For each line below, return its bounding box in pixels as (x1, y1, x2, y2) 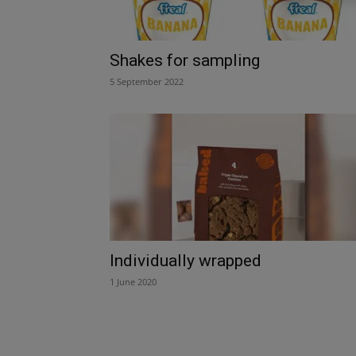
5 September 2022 (110, 75, 184, 87)
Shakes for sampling (110, 50, 260, 70)
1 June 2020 (110, 275, 157, 288)
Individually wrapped (110, 250, 261, 270)
